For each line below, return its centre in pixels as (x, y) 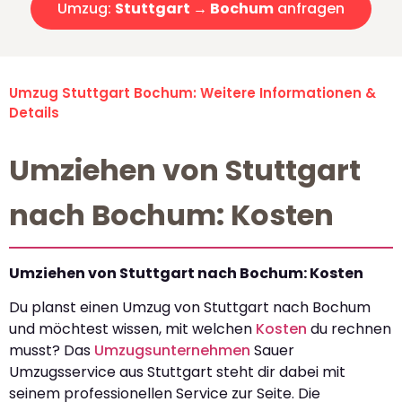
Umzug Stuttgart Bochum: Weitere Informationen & (192, 93)
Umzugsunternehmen (172, 351)
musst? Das (52, 351)
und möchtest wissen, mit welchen (132, 329)
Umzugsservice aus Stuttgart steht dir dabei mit (177, 372)
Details (34, 113)
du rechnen (349, 329)
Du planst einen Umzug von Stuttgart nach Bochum (190, 308)
